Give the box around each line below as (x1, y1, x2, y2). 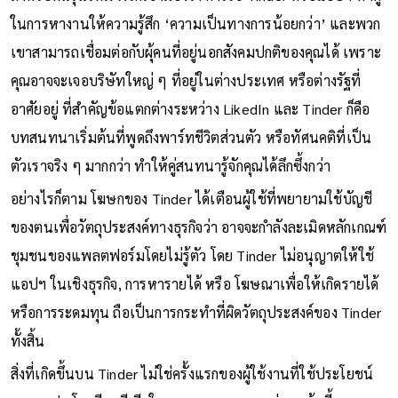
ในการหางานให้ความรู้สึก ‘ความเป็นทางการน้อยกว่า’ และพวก (10, 13, 381, 33)
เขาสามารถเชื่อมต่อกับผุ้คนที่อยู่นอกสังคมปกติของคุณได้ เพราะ (10, 42, 382, 61)
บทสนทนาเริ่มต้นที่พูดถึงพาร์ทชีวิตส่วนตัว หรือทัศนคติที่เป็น (10, 127, 372, 147)
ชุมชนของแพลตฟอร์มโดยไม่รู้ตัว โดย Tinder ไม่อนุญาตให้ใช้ (10, 245, 375, 265)
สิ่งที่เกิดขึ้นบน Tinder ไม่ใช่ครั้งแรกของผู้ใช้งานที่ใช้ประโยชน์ (10, 363, 374, 383)
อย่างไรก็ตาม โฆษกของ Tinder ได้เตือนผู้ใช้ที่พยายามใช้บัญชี (10, 188, 373, 208)
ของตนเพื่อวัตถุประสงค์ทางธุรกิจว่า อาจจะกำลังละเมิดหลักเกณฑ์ (10, 217, 387, 236)
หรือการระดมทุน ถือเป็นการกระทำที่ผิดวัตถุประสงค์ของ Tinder (10, 302, 382, 322)
